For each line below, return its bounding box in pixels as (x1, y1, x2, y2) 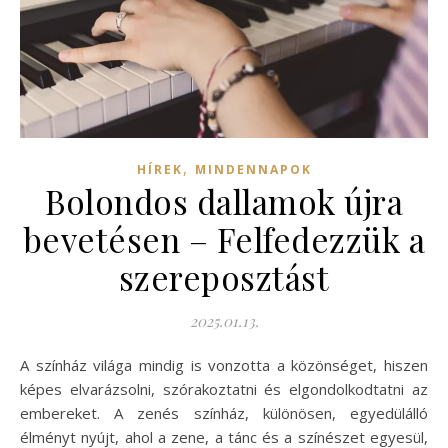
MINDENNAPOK (194, 160, 312, 178)
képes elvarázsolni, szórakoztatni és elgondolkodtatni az (20, 378, 428, 399)
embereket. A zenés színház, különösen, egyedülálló (20, 402, 428, 423)
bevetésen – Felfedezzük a (22, 216, 426, 261)
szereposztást (118, 254, 330, 299)
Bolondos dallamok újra (45, 178, 403, 223)
